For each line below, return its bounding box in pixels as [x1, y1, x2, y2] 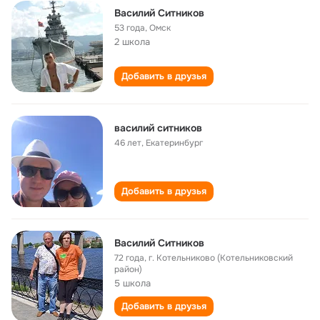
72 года [114, 252, 144, 264]
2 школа [114, 36, 150, 48]
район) [114, 264, 142, 275]
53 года [114, 22, 145, 34]
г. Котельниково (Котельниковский [149, 252, 293, 264]
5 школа [114, 277, 151, 289]
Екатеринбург [146, 137, 203, 149]
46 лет [114, 137, 141, 149]
